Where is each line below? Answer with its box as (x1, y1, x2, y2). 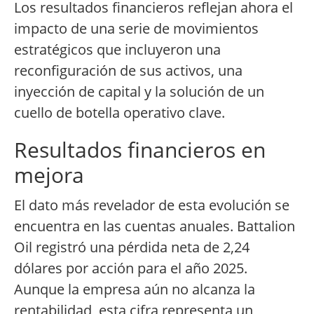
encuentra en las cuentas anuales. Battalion (14, 217, 295, 236)
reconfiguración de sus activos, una (14, 61, 243, 81)
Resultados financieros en (14, 135, 266, 165)
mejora (14, 161, 84, 190)
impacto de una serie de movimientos (14, 19, 259, 39)
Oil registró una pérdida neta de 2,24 (14, 238, 250, 257)
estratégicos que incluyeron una (14, 40, 221, 60)
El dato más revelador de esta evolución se (14, 196, 289, 215)
